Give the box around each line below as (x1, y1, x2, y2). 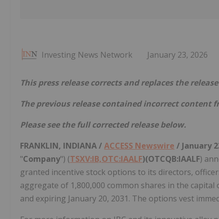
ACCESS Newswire (104, 140, 175, 152)
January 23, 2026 (147, 49, 208, 61)
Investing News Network (42, 49, 132, 61)
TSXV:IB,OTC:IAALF (70, 153, 142, 165)
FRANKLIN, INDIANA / (20, 140, 104, 152)
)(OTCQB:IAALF (142, 153, 200, 165)
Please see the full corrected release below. (20, 119, 186, 131)
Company (23, 153, 60, 165)
